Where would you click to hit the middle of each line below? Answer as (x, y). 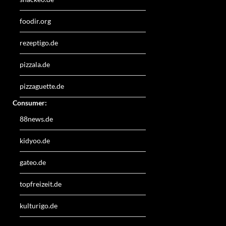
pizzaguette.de (42, 86)
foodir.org (35, 21)
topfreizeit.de (41, 184)
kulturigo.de (39, 205)
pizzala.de (35, 64)
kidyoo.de (35, 140)
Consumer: (30, 102)
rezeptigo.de (39, 42)
